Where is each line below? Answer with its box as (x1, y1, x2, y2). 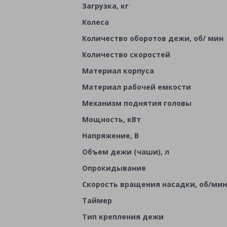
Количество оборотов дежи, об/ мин (82, 33, 223, 44)
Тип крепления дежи (82, 212, 164, 222)
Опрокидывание (82, 163, 146, 173)
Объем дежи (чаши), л (82, 147, 169, 157)
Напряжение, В (82, 131, 139, 141)
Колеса (82, 17, 109, 27)
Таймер (82, 196, 112, 206)
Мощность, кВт (82, 115, 141, 125)
